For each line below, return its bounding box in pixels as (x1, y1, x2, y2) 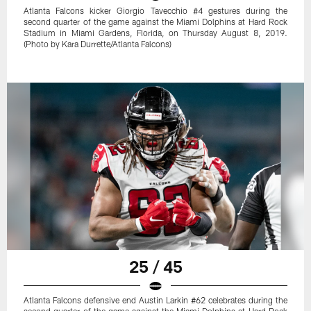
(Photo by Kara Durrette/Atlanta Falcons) (24, 39, 172, 49)
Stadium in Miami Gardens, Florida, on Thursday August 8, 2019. (24, 28, 287, 38)
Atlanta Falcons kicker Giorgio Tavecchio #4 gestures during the (24, 6, 287, 16)
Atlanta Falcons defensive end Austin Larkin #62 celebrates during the (24, 294, 287, 305)
